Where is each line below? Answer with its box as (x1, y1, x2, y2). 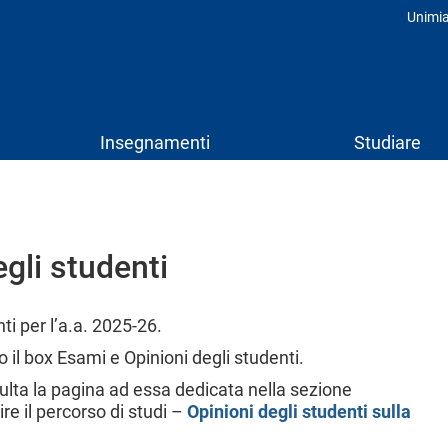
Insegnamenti (100, 132, 210, 153)
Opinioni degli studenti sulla (187, 401, 411, 422)
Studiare (354, 132, 421, 153)
